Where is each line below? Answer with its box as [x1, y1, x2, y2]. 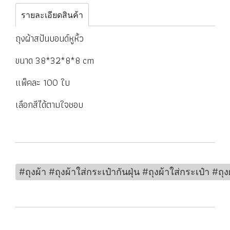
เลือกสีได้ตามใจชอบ [15, 97, 83, 112]
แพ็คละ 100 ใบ [15, 75, 70, 90]
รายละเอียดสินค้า [21, 10, 83, 20]
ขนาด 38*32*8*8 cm [15, 53, 94, 68]
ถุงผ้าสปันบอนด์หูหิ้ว [15, 31, 84, 46]
